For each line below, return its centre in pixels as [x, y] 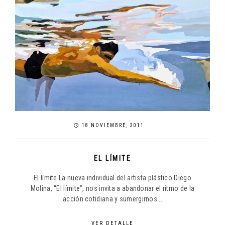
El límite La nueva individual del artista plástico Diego [113, 178]
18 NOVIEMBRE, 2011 [112, 126]
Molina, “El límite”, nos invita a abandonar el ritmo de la [113, 189]
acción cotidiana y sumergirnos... [113, 199]
